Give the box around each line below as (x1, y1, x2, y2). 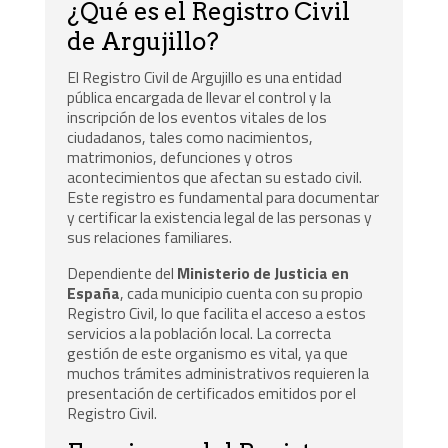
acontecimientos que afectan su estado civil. (67, 164, 363, 189)
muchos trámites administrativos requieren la (67, 360, 370, 385)
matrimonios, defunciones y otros (67, 144, 294, 169)
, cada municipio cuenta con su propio (120, 280, 364, 305)
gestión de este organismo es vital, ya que (67, 340, 349, 365)
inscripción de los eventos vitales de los (67, 104, 328, 129)
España (67, 280, 121, 305)
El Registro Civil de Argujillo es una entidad (67, 64, 343, 89)
